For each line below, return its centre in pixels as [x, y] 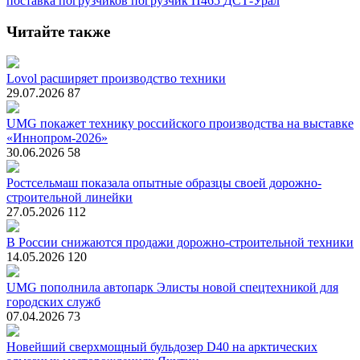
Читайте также [58, 31]
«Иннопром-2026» [57, 138]
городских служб [53, 302]
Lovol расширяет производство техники [116, 79]
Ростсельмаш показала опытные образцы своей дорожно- [164, 183]
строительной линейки [70, 198]
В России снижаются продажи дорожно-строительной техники [180, 243]
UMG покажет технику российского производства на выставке [180, 124]
